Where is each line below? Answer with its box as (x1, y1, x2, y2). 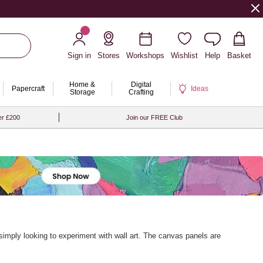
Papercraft (11, 84, 45, 93)
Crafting (128, 88, 154, 96)
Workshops (126, 51, 164, 60)
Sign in (68, 51, 91, 60)
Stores (97, 51, 120, 60)
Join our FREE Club (126, 114, 183, 121)
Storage (69, 88, 95, 96)
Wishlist (171, 51, 198, 60)
